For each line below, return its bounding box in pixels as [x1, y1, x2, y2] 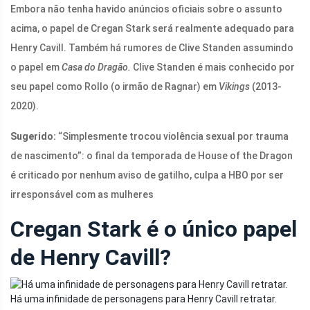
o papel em [10, 62, 60, 73]
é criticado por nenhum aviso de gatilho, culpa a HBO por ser [10, 170, 284, 181]
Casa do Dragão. [60, 62, 131, 73]
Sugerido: [10, 131, 58, 143]
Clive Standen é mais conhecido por [131, 62, 295, 73]
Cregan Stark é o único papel [10, 216, 297, 243]
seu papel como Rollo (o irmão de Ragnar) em [10, 81, 217, 93]
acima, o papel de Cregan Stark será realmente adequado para [10, 23, 294, 35]
